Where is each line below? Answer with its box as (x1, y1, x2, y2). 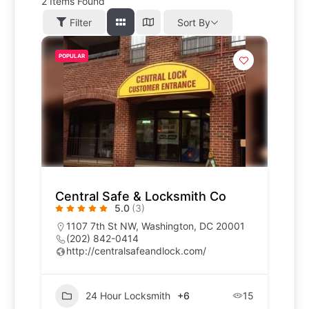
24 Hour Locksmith (86, 290, 170, 302)
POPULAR (59, 52, 85, 60)
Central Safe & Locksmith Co (55, 188, 226, 203)
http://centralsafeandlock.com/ (66, 244, 206, 257)
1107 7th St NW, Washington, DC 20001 (66, 219, 245, 232)
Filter (70, 16, 92, 28)
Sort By (177, 16, 210, 28)
